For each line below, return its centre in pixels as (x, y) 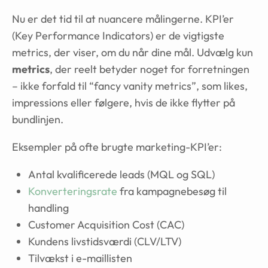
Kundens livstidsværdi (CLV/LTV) (105, 241)
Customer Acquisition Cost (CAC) (106, 225)
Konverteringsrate (73, 191)
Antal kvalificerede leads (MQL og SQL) (121, 174)
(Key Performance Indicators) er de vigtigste (118, 36)
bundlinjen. (38, 119)
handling (48, 208)
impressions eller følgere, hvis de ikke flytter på (124, 103)
